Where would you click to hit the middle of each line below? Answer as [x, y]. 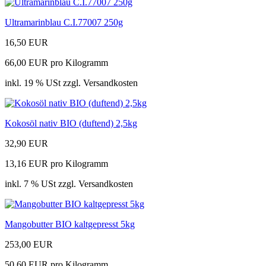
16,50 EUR [26, 43]
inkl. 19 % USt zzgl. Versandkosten [71, 83]
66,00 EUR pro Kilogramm [56, 63]
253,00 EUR [29, 245]
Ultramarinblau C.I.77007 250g [64, 23]
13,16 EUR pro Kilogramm [56, 164]
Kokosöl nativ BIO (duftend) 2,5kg [71, 123]
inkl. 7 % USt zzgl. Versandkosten [69, 184]
